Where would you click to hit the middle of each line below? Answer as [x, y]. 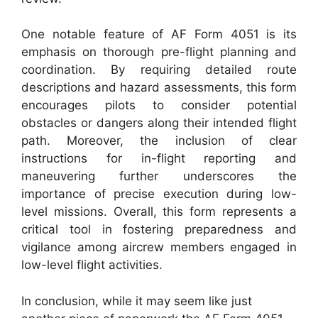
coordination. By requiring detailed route [159, 70]
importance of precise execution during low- [159, 194]
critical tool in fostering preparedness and [159, 229]
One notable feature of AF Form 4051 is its [159, 34]
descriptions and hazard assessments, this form [159, 87]
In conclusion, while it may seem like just [137, 301]
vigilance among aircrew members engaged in [159, 247]
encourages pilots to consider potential [159, 105]
